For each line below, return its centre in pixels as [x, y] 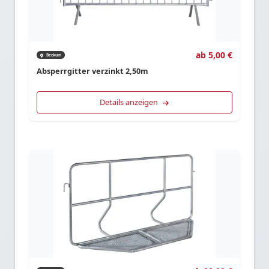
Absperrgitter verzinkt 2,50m [92, 71]
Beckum [53, 55]
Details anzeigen [130, 102]
